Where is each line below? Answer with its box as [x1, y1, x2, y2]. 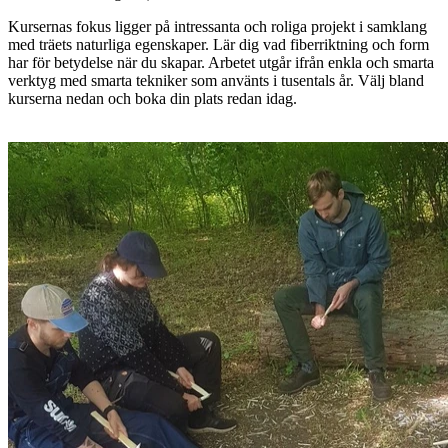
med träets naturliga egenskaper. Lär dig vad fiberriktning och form [8, 35, 429, 53]
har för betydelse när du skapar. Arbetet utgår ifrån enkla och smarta [8, 53, 434, 71]
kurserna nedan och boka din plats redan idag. [8, 89, 297, 107]
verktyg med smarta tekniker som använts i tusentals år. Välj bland [8, 71, 424, 89]
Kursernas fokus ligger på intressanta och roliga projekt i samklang [8, 17, 427, 35]
